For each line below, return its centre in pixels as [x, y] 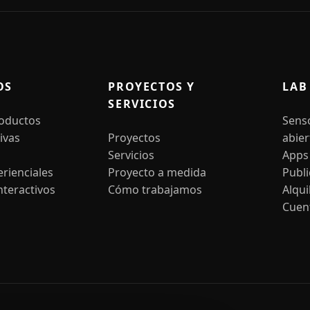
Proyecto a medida [157, 172]
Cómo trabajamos [155, 190]
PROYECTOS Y [152, 86]
